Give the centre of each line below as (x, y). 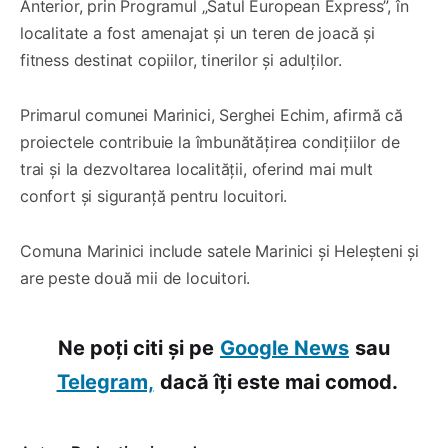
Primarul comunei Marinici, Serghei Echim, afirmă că (211, 115)
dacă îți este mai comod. (278, 382)
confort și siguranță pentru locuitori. (154, 196)
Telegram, (105, 382)
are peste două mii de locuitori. (135, 278)
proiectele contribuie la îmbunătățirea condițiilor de (210, 142)
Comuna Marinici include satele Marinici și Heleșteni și (220, 251)
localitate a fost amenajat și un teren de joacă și (198, 33)
